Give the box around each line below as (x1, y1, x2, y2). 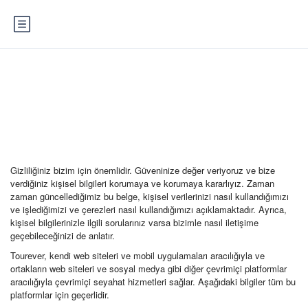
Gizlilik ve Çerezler (81, 83, 227, 108)
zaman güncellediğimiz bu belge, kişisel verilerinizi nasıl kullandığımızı (10, 190, 289, 203)
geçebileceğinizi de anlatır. (10, 229, 115, 242)
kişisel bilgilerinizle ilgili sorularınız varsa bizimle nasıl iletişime (10, 216, 258, 229)
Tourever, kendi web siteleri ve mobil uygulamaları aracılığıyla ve (10, 249, 265, 262)
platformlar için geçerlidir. (10, 288, 109, 301)
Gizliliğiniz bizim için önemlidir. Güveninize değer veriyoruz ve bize (10, 164, 275, 177)
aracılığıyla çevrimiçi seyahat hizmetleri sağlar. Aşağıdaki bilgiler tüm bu (10, 275, 296, 288)
